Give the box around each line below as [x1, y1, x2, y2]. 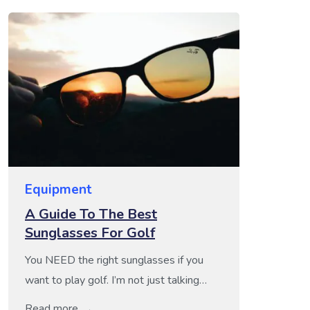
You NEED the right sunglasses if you [25, 252, 203, 268]
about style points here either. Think [25, 292, 197, 308]
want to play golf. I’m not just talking [25, 272, 199, 288]
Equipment [25, 180, 92, 199]
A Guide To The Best [25, 204, 157, 224]
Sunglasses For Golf [25, 223, 155, 242]
